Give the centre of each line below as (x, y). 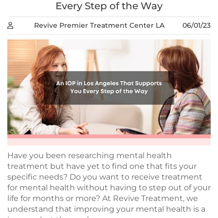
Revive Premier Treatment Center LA (99, 26)
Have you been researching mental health (90, 156)
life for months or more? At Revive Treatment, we (103, 199)
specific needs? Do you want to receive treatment (105, 177)
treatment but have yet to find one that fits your (102, 166)
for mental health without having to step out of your (109, 188)
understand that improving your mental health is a (106, 209)
